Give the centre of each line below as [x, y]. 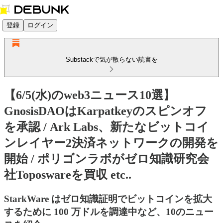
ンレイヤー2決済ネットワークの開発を [111, 143]
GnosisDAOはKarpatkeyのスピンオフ [106, 111]
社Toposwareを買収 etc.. [68, 174]
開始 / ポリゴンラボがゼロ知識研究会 [107, 159]
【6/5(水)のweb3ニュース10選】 [90, 95]
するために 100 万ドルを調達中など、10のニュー [109, 212]
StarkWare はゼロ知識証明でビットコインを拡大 [108, 199]
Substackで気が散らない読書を [111, 59]
